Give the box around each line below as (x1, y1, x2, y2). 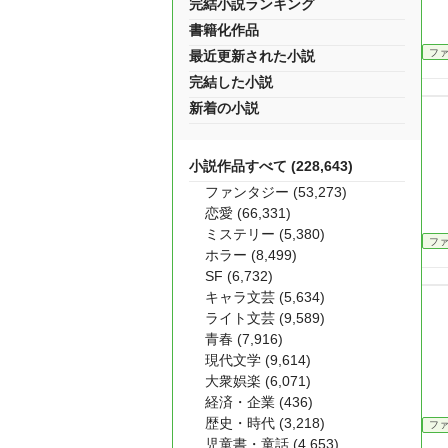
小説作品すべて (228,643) (189, 158, 353, 174)
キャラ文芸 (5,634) (205, 289, 325, 305)
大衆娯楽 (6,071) (205, 373, 311, 389)
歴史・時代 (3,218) (205, 415, 325, 431)
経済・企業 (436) (205, 394, 313, 410)
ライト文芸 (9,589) (205, 310, 325, 326)
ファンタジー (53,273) (205, 184, 347, 200)
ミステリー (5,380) (205, 226, 325, 242)
